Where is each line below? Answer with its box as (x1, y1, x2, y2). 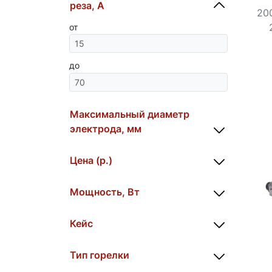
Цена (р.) (70, 154, 112, 166)
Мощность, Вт (70, 185, 140, 198)
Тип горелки (70, 248, 129, 261)
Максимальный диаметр (70, 107, 189, 120)
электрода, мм (70, 122, 141, 135)
